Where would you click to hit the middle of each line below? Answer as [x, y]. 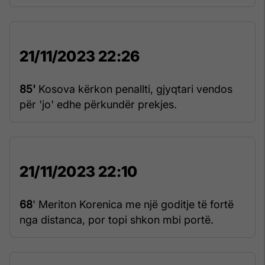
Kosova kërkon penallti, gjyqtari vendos [134, 89]
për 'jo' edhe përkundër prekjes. [98, 104]
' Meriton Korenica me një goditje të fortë [133, 204]
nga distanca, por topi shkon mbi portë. [117, 219]
